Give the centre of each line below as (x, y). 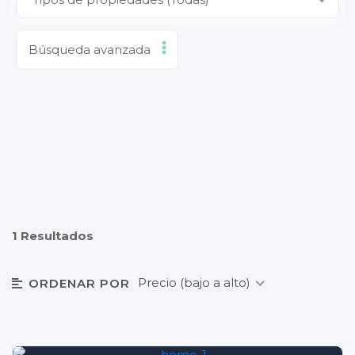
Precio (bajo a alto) (194, 282)
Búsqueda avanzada (90, 49)
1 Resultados (53, 235)
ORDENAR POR (79, 283)
